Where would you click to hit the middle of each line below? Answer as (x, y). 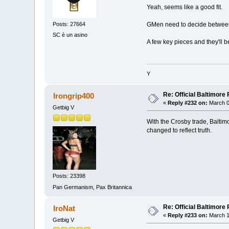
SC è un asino (70, 35)
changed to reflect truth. (179, 130)
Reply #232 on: (188, 102)
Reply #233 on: (188, 215)
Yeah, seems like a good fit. (184, 7)
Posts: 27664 (69, 24)
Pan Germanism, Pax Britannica (93, 187)
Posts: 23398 (69, 176)
